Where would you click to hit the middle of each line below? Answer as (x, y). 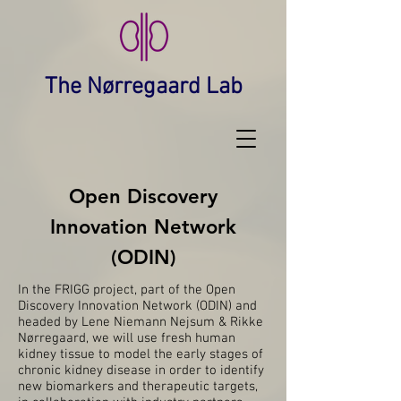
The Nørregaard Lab (143, 87)
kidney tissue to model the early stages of (141, 354)
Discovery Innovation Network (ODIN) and (137, 306)
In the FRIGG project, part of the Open (127, 290)
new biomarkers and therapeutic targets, (138, 387)
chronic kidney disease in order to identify (141, 371)
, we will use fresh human (161, 338)
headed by (50, 322)
